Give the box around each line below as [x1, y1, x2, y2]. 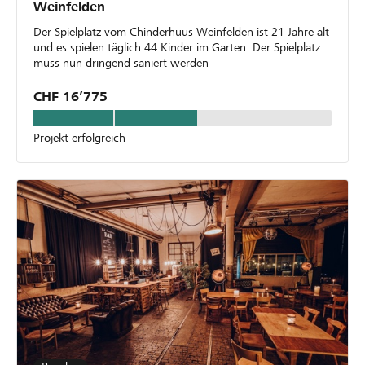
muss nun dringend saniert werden [33, 55, 209, 69]
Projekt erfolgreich [33, 130, 125, 144]
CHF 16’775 [33, 88, 108, 104]
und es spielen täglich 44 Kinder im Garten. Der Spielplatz [33, 40, 320, 54]
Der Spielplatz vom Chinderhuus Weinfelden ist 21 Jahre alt [33, 24, 329, 38]
